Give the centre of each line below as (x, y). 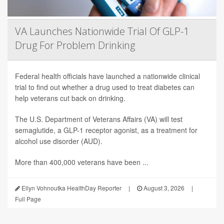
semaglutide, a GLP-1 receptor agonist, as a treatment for (106, 130)
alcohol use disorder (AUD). (59, 141)
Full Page (28, 198)
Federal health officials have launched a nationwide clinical (107, 76)
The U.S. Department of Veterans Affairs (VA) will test (99, 119)
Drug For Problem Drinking (75, 45)
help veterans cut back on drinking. (70, 98)
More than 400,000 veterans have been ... (82, 162)
